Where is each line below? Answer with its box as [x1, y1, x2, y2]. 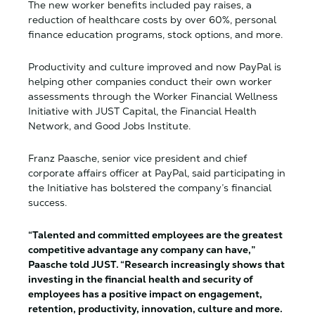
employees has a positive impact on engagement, [28, 288, 262, 300]
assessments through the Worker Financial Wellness [28, 90, 278, 103]
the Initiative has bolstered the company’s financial [28, 181, 271, 194]
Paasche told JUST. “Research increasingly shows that [28, 258, 285, 271]
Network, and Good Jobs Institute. [28, 120, 193, 132]
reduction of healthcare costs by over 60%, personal [28, 13, 276, 26]
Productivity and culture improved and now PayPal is [28, 60, 281, 73]
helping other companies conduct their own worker [28, 75, 272, 88]
